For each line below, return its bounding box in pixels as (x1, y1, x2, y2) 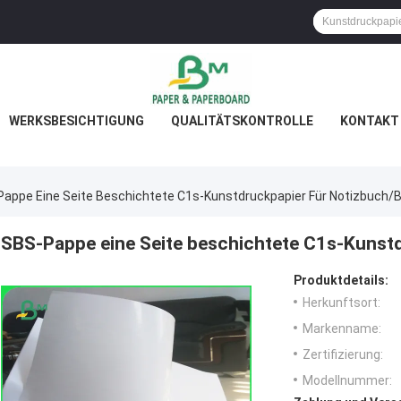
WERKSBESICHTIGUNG (8, 114, 144, 128)
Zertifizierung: (303, 347, 383, 363)
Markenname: (303, 321, 381, 337)
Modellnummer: (303, 373, 392, 388)
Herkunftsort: (303, 295, 380, 311)
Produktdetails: (294, 273, 388, 288)
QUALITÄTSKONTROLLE (170, 114, 313, 128)
